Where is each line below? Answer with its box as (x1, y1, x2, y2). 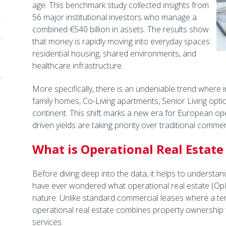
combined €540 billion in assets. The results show (32, 24, 209, 35)
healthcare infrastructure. (32, 60, 123, 71)
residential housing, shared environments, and (32, 48, 196, 59)
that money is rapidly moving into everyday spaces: (32, 36, 211, 47)
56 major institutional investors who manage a (32, 12, 197, 23)
